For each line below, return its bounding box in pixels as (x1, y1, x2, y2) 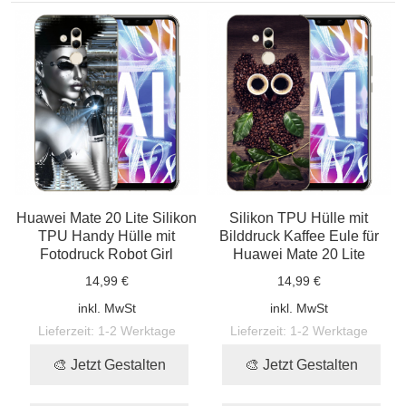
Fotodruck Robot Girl (40, 245, 174, 262)
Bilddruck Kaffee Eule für (218, 227, 379, 244)
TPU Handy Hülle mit (38, 227, 176, 244)
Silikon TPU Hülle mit (229, 208, 369, 226)
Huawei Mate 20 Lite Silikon (16, 208, 198, 226)
